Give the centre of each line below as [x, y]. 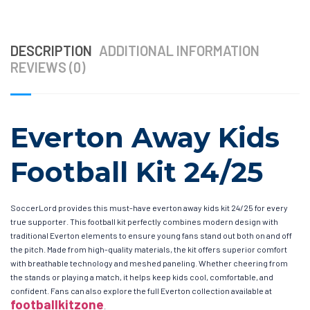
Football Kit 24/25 [137, 172]
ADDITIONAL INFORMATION [179, 51]
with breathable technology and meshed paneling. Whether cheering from [149, 263]
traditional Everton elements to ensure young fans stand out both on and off [151, 236]
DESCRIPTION [51, 51]
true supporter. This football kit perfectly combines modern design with [144, 222]
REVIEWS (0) [48, 67]
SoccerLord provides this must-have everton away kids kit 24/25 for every [149, 208]
